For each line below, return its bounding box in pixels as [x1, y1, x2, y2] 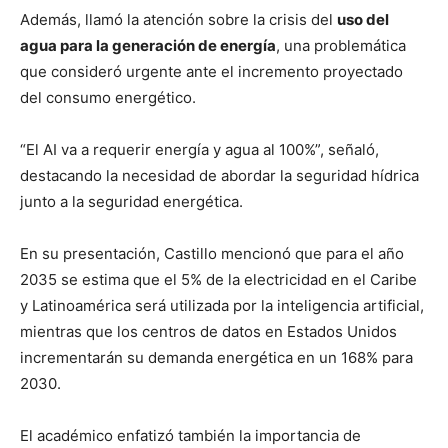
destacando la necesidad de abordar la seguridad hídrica [20, 166, 419, 186]
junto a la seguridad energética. [20, 192, 243, 212]
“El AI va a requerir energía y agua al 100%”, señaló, [20, 140, 379, 160]
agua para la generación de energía [20, 36, 276, 56]
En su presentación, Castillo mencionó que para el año [20, 244, 404, 264]
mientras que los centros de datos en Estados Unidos [20, 322, 397, 342]
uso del [337, 10, 389, 30]
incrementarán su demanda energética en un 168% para [20, 348, 413, 368]
